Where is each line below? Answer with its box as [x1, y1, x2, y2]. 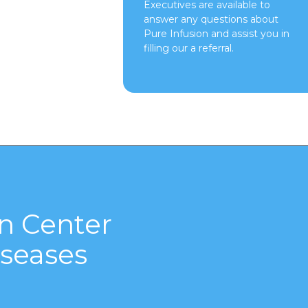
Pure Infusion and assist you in [143, 27, 289, 40]
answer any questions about [143, 13, 278, 25]
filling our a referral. [143, 42, 234, 54]
